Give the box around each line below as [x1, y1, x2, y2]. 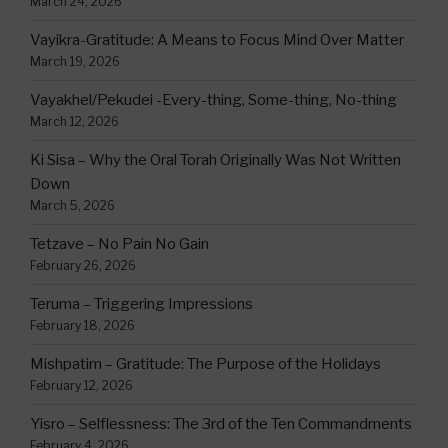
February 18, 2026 [30, 318, 135, 334]
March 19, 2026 [30, 54, 120, 70]
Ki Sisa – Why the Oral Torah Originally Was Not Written [30, 151, 401, 170]
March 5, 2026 [30, 198, 115, 214]
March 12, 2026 [30, 114, 119, 130]
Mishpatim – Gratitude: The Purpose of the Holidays [30, 355, 381, 374]
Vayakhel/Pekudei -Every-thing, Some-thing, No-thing [30, 91, 397, 110]
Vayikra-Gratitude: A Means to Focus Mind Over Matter [30, 31, 404, 50]
